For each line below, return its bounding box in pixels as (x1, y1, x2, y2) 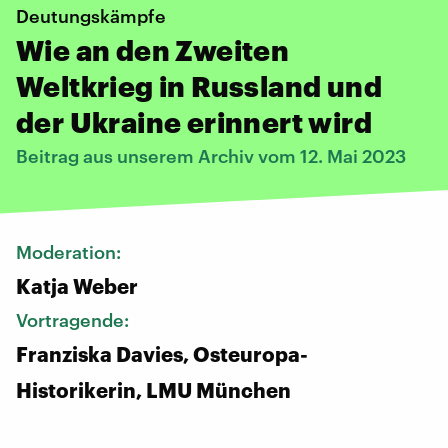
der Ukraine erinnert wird (16, 105, 372, 138)
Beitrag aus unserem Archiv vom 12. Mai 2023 (16, 144, 406, 167)
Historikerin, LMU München (16, 377, 291, 402)
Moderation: (16, 240, 125, 263)
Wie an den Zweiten (16, 33, 290, 66)
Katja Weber (16, 273, 138, 298)
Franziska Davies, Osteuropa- (16, 341, 308, 366)
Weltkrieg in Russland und (16, 69, 382, 102)
